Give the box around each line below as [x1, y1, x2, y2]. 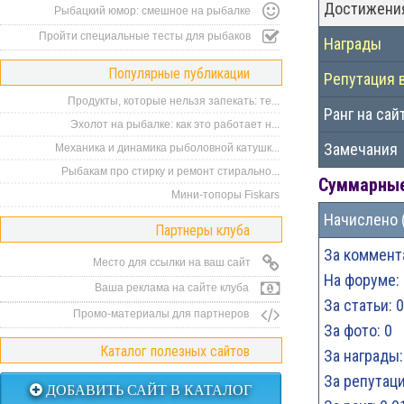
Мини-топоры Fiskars [171, 188, 280, 201]
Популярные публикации [108, 65, 250, 82]
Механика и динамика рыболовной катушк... [55, 142, 280, 154]
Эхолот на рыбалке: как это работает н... [70, 118, 280, 131]
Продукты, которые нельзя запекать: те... [68, 95, 280, 107]
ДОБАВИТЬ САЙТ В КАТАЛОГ [42, 382, 252, 398]
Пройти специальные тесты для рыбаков [39, 30, 253, 42]
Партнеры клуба [155, 222, 250, 239]
